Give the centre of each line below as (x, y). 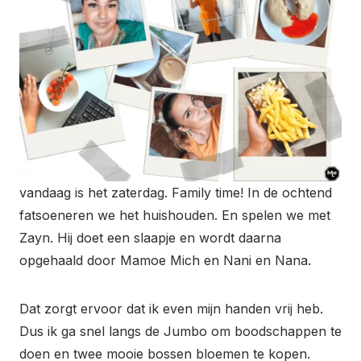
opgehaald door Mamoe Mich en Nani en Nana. (165, 260)
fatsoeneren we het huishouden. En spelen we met (175, 215)
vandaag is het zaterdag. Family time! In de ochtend (176, 192)
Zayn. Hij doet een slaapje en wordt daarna (150, 237)
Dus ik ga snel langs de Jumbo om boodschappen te (180, 331)
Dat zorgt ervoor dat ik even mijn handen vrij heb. (171, 308)
